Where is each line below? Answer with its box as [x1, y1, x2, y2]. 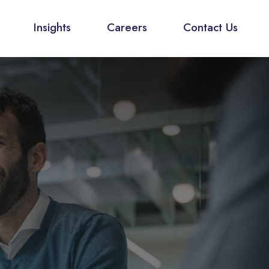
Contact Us [183, 19, 238, 35]
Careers [107, 19, 147, 35]
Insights [34, 19, 71, 35]
